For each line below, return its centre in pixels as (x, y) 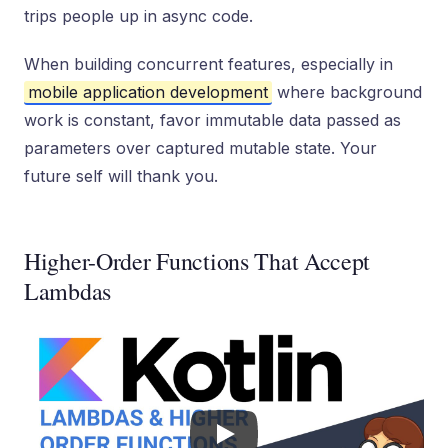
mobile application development (148, 92)
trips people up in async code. (138, 16)
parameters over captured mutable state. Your (200, 148)
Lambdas (67, 291)
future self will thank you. (121, 176)
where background (347, 92)
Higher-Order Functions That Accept (197, 261)
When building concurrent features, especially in (208, 64)
